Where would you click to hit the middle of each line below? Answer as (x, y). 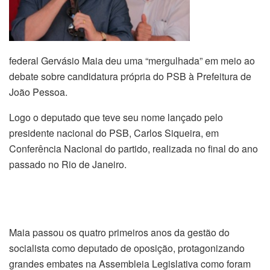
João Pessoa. (38, 92)
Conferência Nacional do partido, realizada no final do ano (133, 148)
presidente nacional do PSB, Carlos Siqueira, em (114, 133)
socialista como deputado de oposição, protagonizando (127, 248)
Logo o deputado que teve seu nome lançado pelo (116, 117)
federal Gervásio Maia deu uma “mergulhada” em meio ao (132, 60)
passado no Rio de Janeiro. (68, 164)
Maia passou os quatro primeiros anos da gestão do (119, 233)
